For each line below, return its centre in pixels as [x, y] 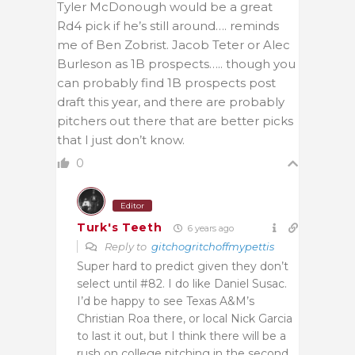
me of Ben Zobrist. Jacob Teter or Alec [174, 44]
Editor [132, 205]
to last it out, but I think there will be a [181, 336]
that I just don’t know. [121, 139]
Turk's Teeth [120, 228]
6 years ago [210, 228]
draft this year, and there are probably [171, 101]
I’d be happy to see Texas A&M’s [166, 301]
